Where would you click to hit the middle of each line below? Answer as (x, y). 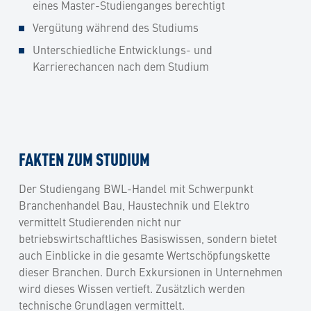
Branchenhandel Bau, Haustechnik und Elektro (134, 204)
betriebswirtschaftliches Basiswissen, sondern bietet (148, 238)
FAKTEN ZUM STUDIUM (84, 158)
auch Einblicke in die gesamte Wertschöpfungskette (144, 254)
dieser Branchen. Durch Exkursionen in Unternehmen (151, 271)
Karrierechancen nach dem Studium (121, 66)
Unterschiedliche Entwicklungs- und (123, 49)
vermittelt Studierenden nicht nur (100, 221)
